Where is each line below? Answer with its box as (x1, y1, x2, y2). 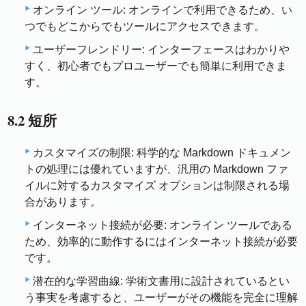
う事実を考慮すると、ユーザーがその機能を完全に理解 (25, 292, 298, 304)
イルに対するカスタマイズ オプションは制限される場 (25, 180, 290, 192)
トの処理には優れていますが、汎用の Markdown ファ (25, 163, 288, 176)
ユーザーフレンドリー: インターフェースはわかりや (33, 43, 290, 55)
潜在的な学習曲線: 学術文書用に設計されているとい (33, 275, 290, 288)
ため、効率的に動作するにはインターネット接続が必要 (25, 236, 298, 248)
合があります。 (25, 196, 101, 208)
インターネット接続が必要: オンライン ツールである (33, 219, 292, 232)
